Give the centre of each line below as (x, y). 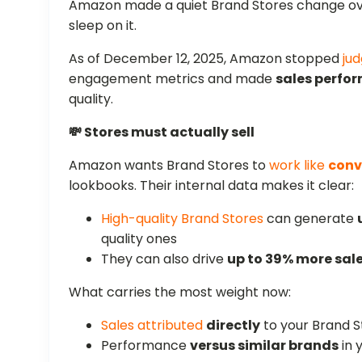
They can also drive (164, 259)
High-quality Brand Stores (183, 218)
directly (234, 325)
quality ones (139, 238)
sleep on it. (103, 25)
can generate (311, 218)
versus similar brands (265, 345)
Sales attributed (152, 325)
